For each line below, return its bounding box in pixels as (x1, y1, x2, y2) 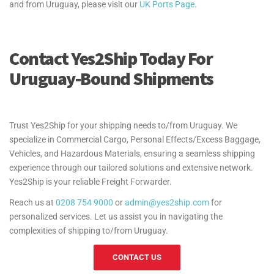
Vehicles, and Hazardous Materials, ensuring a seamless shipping (9, 148, 255, 158)
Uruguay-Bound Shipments (9, 66, 213, 90)
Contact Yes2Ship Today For (9, 46, 212, 70)
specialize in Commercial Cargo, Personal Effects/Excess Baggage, (9, 134, 261, 144)
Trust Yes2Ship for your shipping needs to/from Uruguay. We (9, 120, 237, 130)
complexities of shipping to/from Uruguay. (9, 225, 168, 235)
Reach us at (9, 197, 56, 207)
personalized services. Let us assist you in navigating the (9, 211, 223, 221)
